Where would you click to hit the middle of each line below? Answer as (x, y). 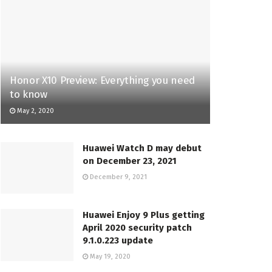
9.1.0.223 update (118, 241)
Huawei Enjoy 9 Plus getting (144, 215)
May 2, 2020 (35, 110)
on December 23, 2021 (130, 161)
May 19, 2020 (109, 257)
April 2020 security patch (137, 228)
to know (29, 94)
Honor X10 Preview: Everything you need (103, 80)
